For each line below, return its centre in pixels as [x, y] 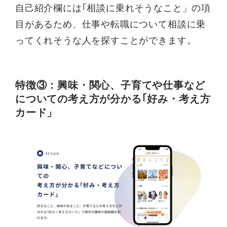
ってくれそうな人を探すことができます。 [106, 41]
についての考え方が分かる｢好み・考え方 [113, 99]
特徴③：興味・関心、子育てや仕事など [110, 85]
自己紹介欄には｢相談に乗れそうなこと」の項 [113, 8]
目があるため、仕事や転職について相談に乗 [111, 25]
